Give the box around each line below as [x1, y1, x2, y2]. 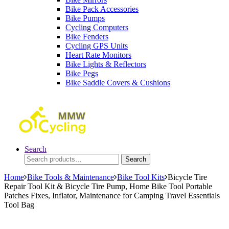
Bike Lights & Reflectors [65, 59, 146, 68]
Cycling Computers [65, 22, 128, 32]
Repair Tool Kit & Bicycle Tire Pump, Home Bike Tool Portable [4, 181, 212, 191]
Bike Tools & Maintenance [27, 172, 114, 181]
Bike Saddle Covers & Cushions [65, 78, 170, 87]
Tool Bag [4, 200, 34, 209]
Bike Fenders [65, 32, 108, 41]
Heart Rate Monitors [65, 50, 131, 59]
